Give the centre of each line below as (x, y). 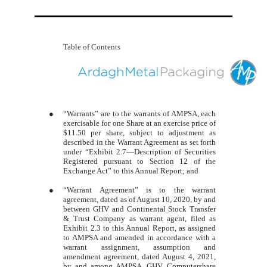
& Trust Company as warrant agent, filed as (140, 219)
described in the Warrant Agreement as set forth (140, 142)
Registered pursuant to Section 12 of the (140, 162)
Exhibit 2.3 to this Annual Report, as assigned (140, 228)
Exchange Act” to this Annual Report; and (131, 171)
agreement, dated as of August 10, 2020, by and (140, 200)
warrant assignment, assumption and (140, 247)
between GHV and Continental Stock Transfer (140, 209)
